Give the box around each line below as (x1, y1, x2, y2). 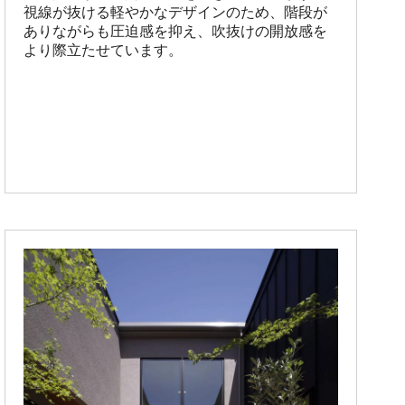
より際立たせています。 (23, 42, 183, 58)
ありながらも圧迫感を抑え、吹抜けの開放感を (23, 23, 327, 39)
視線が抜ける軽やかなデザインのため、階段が (23, 4, 327, 20)
